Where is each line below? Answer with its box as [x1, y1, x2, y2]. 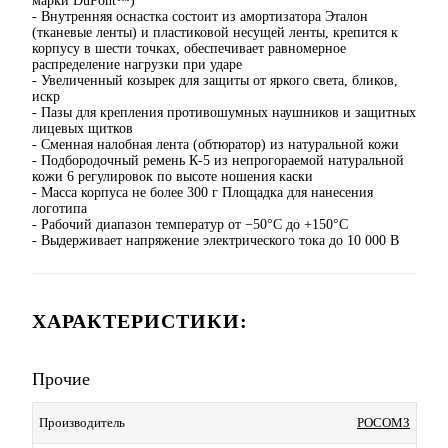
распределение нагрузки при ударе [32, 57, 242, 73]
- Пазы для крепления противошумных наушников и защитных [32, 105, 416, 121]
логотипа [32, 201, 87, 217]
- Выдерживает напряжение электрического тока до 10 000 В [32, 233, 399, 249]
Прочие [32, 369, 90, 390]
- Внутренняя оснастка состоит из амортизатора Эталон [32, 9, 368, 25]
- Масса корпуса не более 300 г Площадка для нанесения [32, 185, 373, 201]
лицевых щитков [32, 121, 133, 137]
